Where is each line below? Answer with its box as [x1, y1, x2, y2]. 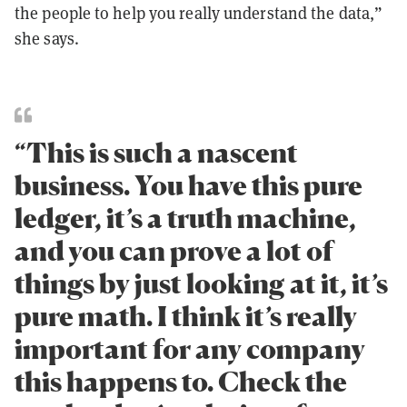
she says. [15, 26, 79, 49]
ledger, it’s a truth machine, [15, 201, 356, 234]
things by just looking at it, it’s [15, 266, 388, 300]
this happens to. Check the [15, 364, 347, 398]
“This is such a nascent [15, 135, 298, 169]
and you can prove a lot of [15, 233, 333, 267]
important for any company [15, 332, 365, 365]
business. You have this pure [15, 168, 362, 202]
